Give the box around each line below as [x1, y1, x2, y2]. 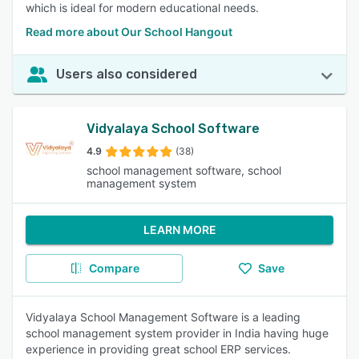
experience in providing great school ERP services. [26, 342, 291, 356]
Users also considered [56, 67, 197, 82]
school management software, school [87, 163, 281, 177]
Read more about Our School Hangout [26, 25, 232, 38]
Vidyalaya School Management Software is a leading [26, 310, 301, 324]
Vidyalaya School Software [87, 121, 260, 136]
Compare [88, 261, 139, 275]
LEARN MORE [143, 223, 216, 236]
